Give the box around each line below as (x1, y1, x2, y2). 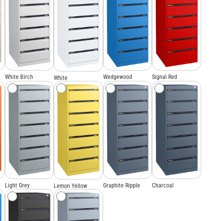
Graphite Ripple (103, 182, 140, 189)
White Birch (4, 74, 33, 81)
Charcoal (152, 182, 174, 189)
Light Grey (4, 182, 30, 189)
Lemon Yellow (54, 182, 88, 189)
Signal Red (152, 74, 178, 81)
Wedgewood (103, 74, 132, 81)
